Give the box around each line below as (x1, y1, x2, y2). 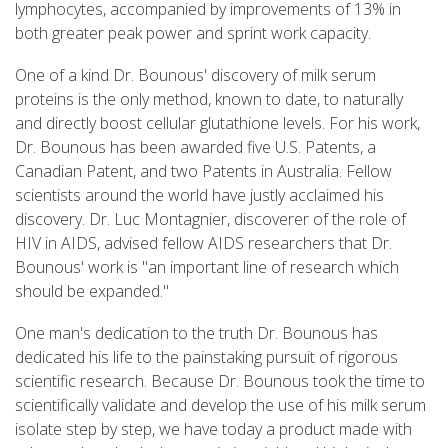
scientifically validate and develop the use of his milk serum (15, 393, 426, 416)
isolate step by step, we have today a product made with (15, 417, 412, 440)
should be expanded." (15, 279, 169, 302)
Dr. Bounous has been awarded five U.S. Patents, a (15, 135, 376, 158)
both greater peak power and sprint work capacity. (15, 21, 371, 44)
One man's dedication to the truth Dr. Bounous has (15, 321, 378, 344)
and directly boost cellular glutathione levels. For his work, (15, 111, 420, 134)
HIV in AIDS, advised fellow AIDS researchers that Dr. (15, 231, 392, 254)
